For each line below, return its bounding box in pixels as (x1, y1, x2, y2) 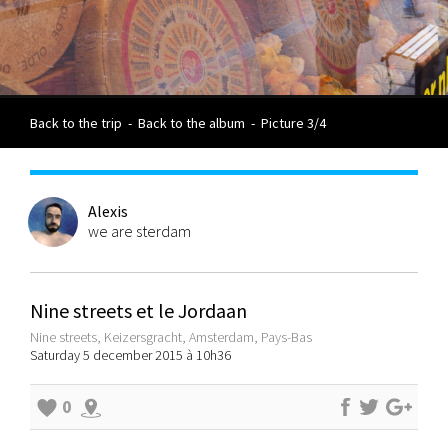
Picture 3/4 (258, 114, 326, 133)
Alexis (88, 201, 128, 222)
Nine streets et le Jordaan (30, 298, 247, 324)
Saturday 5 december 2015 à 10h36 (30, 346, 237, 365)
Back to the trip (30, 114, 122, 133)
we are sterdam (88, 221, 191, 242)
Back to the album (138, 114, 245, 133)
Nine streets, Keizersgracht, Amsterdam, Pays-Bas (30, 328, 312, 347)
